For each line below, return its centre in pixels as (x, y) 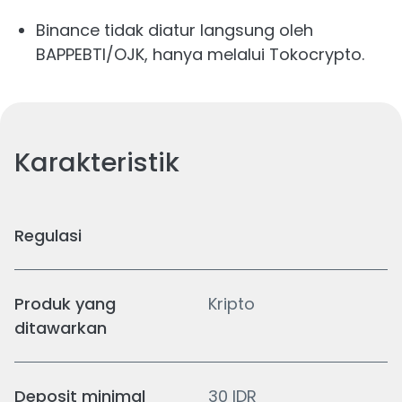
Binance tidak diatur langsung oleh (175, 30)
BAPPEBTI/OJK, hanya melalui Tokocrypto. (200, 54)
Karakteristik (97, 162)
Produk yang (65, 304)
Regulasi (48, 236)
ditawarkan (61, 328)
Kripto (232, 304)
